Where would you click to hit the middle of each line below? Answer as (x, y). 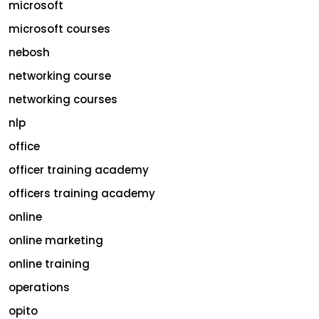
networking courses (63, 99)
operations (39, 287)
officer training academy (79, 169)
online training (49, 263)
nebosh (29, 52)
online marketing (56, 240)
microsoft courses (59, 28)
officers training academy (82, 193)
